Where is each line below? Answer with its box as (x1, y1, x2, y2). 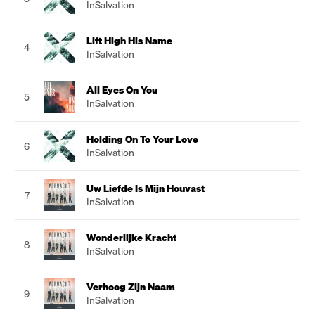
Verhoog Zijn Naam (86, 280, 175, 293)
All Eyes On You (86, 83, 157, 96)
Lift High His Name (86, 34, 172, 47)
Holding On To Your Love (86, 132, 198, 146)
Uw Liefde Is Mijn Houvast (86, 181, 205, 195)
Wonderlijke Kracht (86, 231, 176, 244)
